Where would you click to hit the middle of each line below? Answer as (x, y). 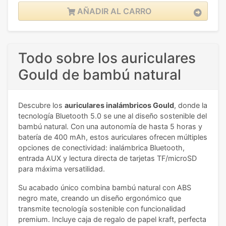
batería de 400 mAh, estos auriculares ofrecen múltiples (113, 137)
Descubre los (41, 105)
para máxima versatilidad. (62, 169)
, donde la (191, 105)
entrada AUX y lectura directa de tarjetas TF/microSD (107, 158)
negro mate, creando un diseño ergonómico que (100, 198)
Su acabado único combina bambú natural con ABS (105, 188)
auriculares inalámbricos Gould (119, 105)
